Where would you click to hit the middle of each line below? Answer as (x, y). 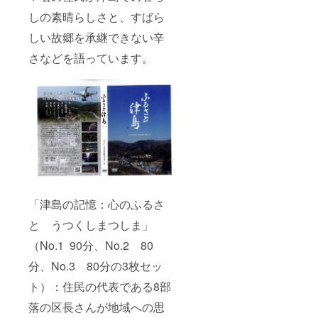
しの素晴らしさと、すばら (97, 17)
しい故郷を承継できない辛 (97, 38)
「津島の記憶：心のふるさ (97, 204)
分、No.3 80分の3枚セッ (95, 266)
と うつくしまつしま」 (91, 225)
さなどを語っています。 (91, 58)
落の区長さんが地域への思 (97, 307)
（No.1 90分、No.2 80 (91, 246)
